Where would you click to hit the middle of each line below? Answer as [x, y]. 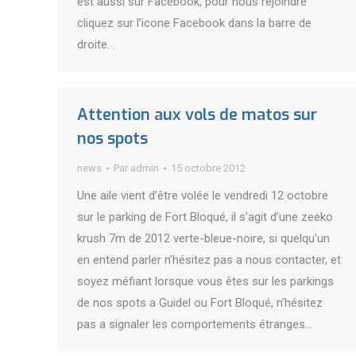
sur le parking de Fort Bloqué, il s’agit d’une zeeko [205, 217]
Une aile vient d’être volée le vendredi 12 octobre [203, 195]
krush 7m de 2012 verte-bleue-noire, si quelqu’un [203, 238]
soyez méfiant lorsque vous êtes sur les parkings [205, 281]
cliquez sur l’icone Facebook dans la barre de [194, 23]
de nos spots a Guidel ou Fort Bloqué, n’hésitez [200, 303]
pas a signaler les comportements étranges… [195, 324]
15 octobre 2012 [208, 168]
